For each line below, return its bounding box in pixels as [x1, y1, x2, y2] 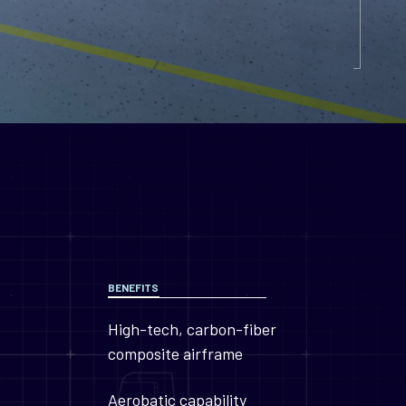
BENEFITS [107, 281, 159, 294]
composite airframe [107, 343, 243, 363]
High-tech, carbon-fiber [107, 319, 276, 339]
